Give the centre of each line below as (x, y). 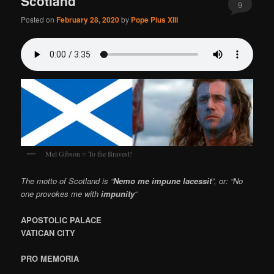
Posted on (39, 20)
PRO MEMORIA (50, 258)
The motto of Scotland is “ (67, 181)
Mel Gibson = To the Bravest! (89, 153)
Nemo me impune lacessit (163, 181)
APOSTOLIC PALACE (61, 220)
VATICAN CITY (48, 232)
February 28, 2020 (88, 20)
